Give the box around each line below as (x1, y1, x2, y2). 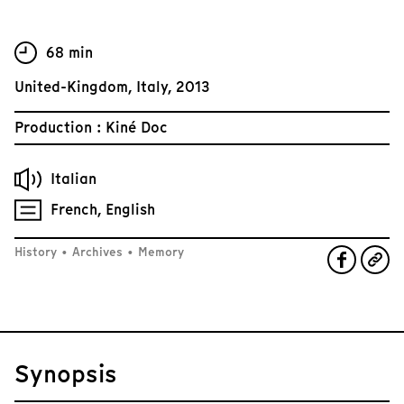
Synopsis (14, 357, 117, 390)
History (14, 243, 60, 261)
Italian (50, 169, 96, 189)
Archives (69, 243, 126, 261)
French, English (50, 199, 155, 220)
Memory (134, 243, 184, 261)
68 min (46, 41, 93, 63)
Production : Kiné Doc (14, 117, 168, 138)
